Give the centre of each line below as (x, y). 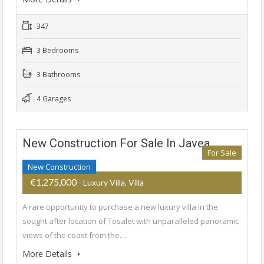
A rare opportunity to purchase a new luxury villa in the (120, 207)
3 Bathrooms (57, 75)
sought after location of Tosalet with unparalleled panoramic (131, 221)
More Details (48, 254)
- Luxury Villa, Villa (111, 183)
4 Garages (53, 99)
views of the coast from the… (74, 235)
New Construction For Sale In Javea (116, 143)
